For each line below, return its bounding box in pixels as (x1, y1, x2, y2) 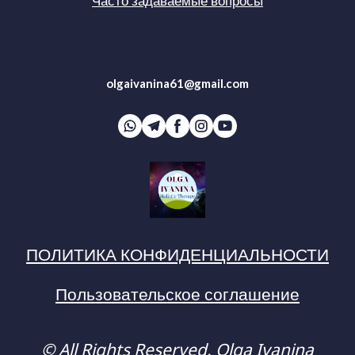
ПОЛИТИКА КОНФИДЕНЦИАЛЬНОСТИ (26, 241, 329, 265)
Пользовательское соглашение (55, 281, 300, 304)
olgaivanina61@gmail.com (106, 76, 249, 91)
